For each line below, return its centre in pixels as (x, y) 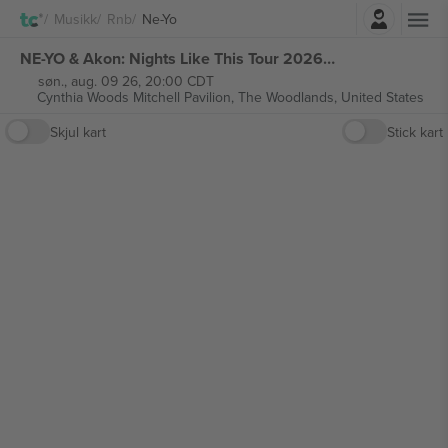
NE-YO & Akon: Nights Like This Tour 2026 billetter (329, 58)
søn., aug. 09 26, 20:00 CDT (125, 81)
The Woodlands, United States (330, 97)
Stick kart (415, 131)
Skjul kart (78, 131)
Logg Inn (279, 13)
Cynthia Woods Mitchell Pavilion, (137, 97)
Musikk (75, 18)
